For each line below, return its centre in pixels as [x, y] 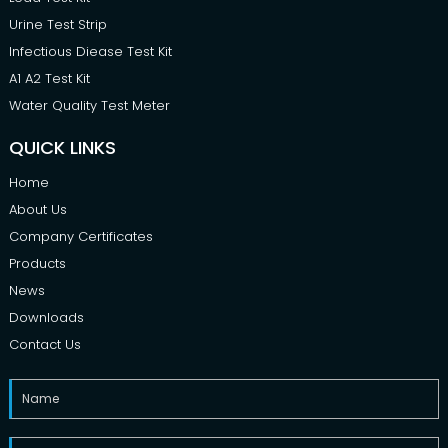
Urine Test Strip [57, 24]
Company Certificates [80, 236]
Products [37, 263]
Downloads [46, 317]
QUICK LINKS [62, 147]
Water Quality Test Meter [89, 105]
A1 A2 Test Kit [49, 78]
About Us [37, 209]
